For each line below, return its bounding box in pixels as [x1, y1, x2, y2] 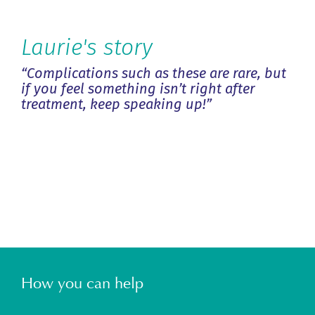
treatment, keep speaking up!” [21, 96, 212, 112]
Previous [139, 148, 195, 165]
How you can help [21, 274, 143, 292]
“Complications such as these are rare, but [21, 65, 286, 82]
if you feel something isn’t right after [21, 80, 255, 97]
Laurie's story [21, 34, 153, 60]
